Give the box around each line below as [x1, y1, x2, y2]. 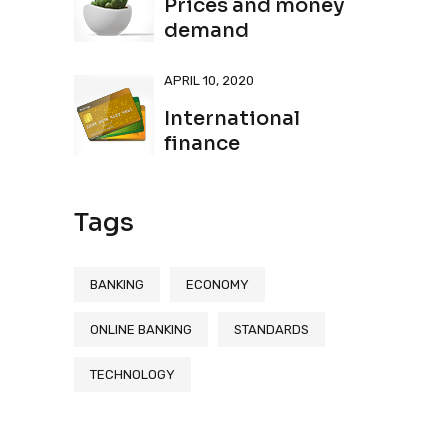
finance [164, 131, 240, 156]
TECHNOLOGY [90, 367, 175, 382]
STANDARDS [234, 322, 309, 337]
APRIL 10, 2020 [164, 73, 254, 88]
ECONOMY [186, 277, 249, 292]
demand [164, 18, 249, 43]
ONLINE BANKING [90, 322, 192, 337]
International [164, 106, 300, 131]
